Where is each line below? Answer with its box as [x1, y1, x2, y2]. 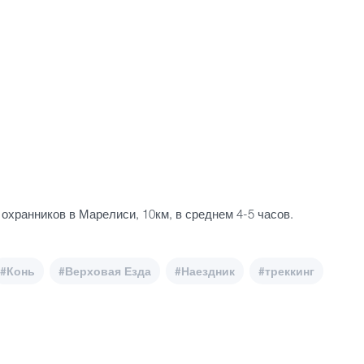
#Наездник [175, 264, 235, 279]
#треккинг [258, 264, 314, 279]
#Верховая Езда [58, 264, 151, 279]
